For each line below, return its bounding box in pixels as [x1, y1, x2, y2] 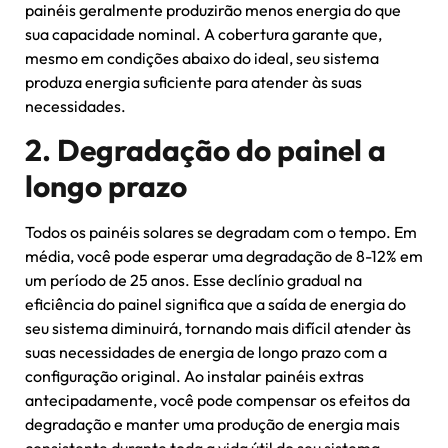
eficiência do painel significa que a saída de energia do [25, 293, 406, 314]
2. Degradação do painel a [25, 130, 386, 169]
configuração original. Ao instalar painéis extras [25, 365, 364, 386]
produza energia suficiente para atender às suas [25, 71, 362, 92]
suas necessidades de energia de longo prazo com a [25, 341, 387, 362]
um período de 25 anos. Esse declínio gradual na [25, 269, 362, 290]
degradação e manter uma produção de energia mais [25, 413, 400, 434]
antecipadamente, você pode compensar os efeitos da [25, 389, 410, 410]
